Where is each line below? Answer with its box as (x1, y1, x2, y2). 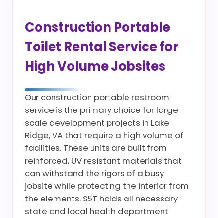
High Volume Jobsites (25, 57, 165, 75)
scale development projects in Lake (25, 117, 169, 128)
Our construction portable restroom (25, 91, 169, 103)
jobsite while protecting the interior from (25, 180, 189, 192)
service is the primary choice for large (25, 104, 178, 116)
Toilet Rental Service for (25, 38, 179, 55)
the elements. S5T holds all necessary (25, 193, 178, 204)
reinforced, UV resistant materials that (25, 155, 182, 166)
